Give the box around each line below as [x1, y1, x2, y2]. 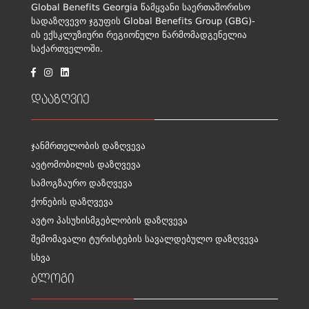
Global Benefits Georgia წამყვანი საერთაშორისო [31, 3, 250, 13]
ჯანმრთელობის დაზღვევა [31, 141, 146, 152]
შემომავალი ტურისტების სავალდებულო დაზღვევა [31, 235, 259, 245]
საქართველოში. [31, 44, 103, 54]
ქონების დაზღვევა [31, 197, 113, 208]
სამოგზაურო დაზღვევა [31, 179, 132, 189]
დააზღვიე [31, 93, 90, 108]
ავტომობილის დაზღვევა [31, 160, 141, 170]
